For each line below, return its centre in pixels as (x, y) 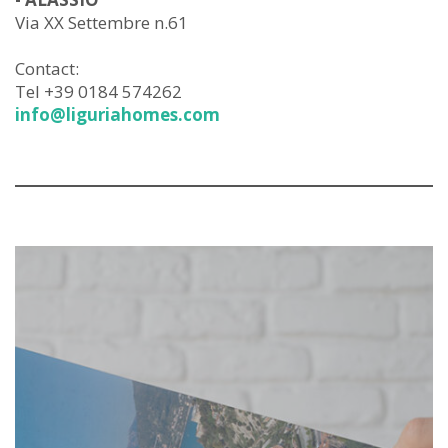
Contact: (47, 69)
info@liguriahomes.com (117, 115)
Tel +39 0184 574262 (98, 92)
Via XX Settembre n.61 (101, 23)
